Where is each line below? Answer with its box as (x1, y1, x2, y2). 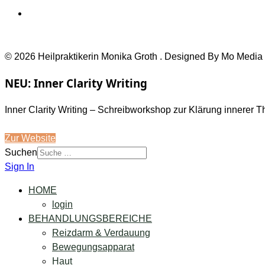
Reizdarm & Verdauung (52, 228, 150, 238)
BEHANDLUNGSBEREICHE (28, 214, 152, 224)
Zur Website (5, 133, 56, 144)
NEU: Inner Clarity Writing (5, 76, 147, 91)
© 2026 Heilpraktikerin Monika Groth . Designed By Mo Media (5, 51, 263, 62)
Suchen (5, 147, 37, 158)
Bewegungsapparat (52, 242, 134, 253)
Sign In (5, 161, 34, 172)
